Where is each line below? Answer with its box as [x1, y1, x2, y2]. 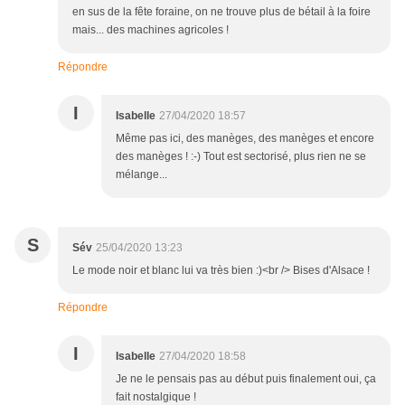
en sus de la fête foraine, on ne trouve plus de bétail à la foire [72, 5, 371, 18]
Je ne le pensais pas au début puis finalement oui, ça [116, 372, 376, 385]
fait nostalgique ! [116, 390, 196, 403]
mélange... [116, 167, 167, 181]
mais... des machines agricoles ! [72, 23, 229, 36]
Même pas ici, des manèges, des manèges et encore [116, 131, 374, 145]
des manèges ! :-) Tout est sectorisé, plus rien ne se [116, 149, 366, 163]
